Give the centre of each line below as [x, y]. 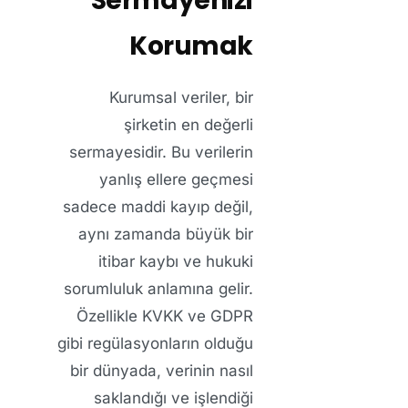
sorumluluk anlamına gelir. [158, 288]
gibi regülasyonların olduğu [155, 343]
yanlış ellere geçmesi [176, 179]
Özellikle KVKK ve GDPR [165, 316]
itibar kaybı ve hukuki [176, 261]
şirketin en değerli [189, 124]
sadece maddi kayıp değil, [158, 206]
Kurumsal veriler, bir [181, 97]
